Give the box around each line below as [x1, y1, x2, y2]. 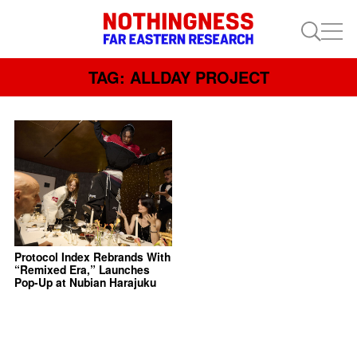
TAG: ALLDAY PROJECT [88, 65, 269, 88]
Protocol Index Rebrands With [14, 249, 171, 265]
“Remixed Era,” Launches [14, 261, 150, 278]
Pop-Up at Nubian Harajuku [14, 274, 156, 291]
